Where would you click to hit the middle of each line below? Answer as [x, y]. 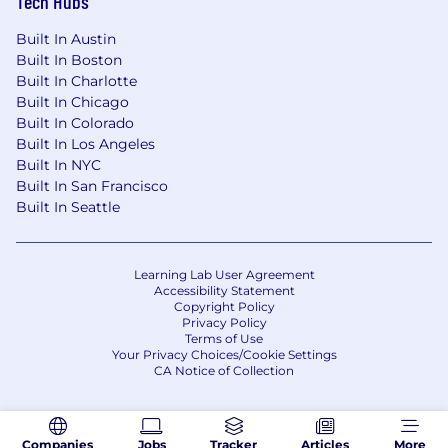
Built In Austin [66, 38]
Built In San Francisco [92, 185]
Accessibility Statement [224, 290]
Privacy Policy [224, 322]
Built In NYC [58, 164]
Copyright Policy [224, 306]
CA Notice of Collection [224, 370]
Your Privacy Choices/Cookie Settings [224, 354]
